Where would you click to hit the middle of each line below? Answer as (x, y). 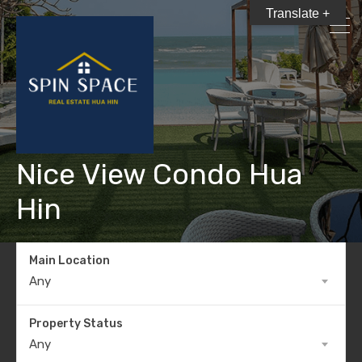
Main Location (69, 261)
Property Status (76, 324)
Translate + (298, 13)
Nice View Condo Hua (160, 174)
